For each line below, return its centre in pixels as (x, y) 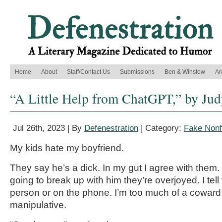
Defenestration (111, 128)
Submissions (137, 72)
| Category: (161, 128)
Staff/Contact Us (88, 72)
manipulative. (38, 205)
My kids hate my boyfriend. (67, 148)
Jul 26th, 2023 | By (49, 128)
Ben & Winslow (185, 72)
